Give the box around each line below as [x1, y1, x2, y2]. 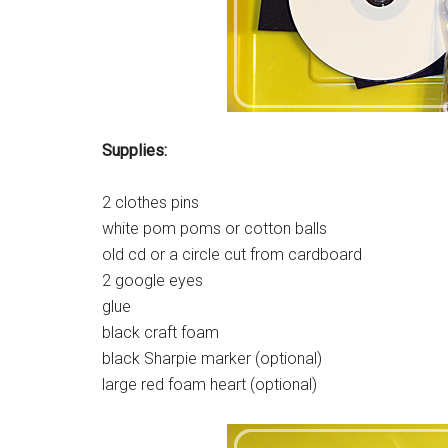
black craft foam [102, 323, 219, 343]
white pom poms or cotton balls [102, 219, 327, 239]
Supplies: [102, 141, 167, 161]
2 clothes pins [102, 193, 199, 213]
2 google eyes [102, 271, 203, 291]
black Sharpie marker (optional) [102, 349, 322, 369]
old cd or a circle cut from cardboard [102, 245, 362, 265]
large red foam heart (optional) [102, 375, 317, 395]
